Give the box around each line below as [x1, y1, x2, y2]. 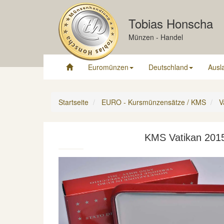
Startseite [58, 97, 88, 107]
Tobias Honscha [128, 14, 213, 32]
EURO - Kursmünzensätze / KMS [101, 97, 206, 107]
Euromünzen [88, 62, 128, 72]
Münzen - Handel [128, 32, 183, 42]
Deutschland [148, 62, 188, 72]
